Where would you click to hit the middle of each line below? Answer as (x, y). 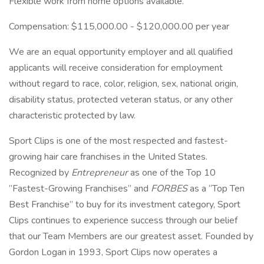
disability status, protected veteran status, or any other (121, 100)
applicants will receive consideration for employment (116, 68)
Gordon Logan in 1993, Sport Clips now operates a (113, 252)
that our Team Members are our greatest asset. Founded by (131, 236)
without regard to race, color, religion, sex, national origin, (123, 84)
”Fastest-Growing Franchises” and (80, 189)
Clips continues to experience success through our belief (123, 220)
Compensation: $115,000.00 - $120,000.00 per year (119, 27)
